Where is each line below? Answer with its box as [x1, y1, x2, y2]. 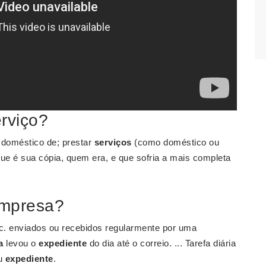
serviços [94, 137, 132, 147]
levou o [3, 238, 39, 248]
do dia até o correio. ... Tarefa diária [87, 238, 236, 248]
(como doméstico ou [131, 137, 219, 147]
